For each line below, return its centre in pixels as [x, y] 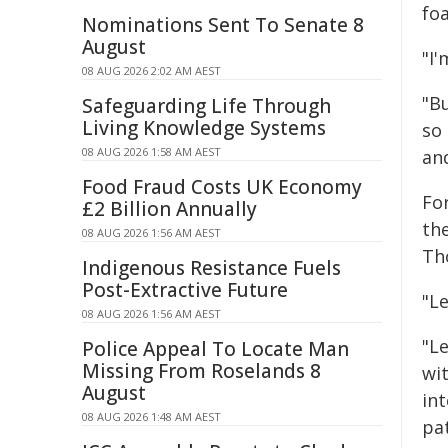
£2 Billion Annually [169, 209]
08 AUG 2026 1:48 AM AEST [151, 416]
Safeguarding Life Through [206, 106]
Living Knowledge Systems [204, 128]
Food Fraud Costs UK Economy [222, 187]
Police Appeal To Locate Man [215, 349]
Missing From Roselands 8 [201, 371]
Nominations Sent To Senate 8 [223, 25]
